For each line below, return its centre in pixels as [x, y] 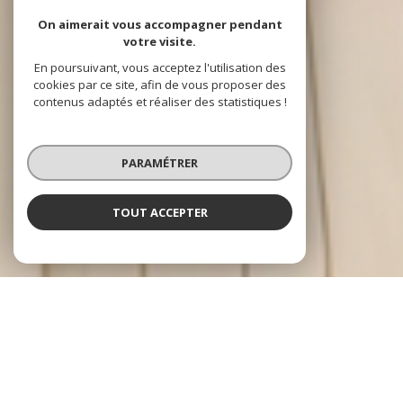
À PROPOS [201, 322]
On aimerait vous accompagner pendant [160, 24]
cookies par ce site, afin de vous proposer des [160, 85]
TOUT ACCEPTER [160, 212]
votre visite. [160, 41]
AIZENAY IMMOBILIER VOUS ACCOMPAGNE [201, 357]
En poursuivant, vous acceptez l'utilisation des [160, 67]
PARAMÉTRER [160, 162]
